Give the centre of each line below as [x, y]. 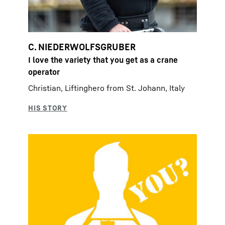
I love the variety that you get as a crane [103, 60]
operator [44, 72]
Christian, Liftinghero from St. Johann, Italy [106, 88]
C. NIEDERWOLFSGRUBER [82, 46]
